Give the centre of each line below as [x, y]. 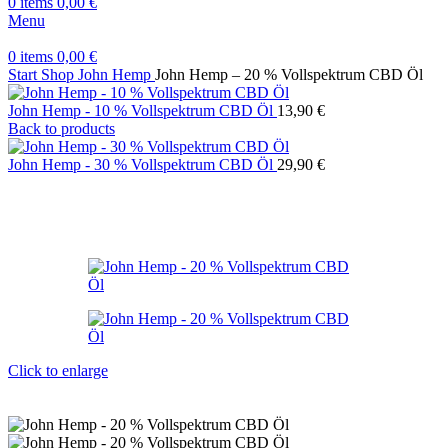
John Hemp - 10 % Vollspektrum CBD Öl [142, 110]
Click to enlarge [58, 370]
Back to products [61, 128]
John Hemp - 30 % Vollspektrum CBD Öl [142, 164]
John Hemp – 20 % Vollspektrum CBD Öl [289, 74]
